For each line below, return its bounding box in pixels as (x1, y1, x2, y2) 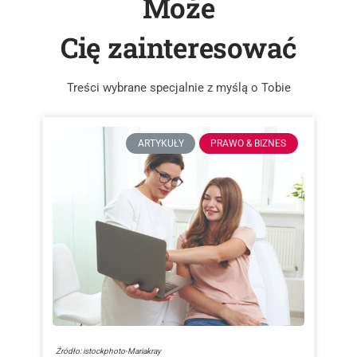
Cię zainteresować (61, 28, 296, 65)
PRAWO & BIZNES (210, 138, 287, 150)
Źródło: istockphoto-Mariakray (56, 346, 162, 355)
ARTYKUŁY (137, 138, 184, 150)
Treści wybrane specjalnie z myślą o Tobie (66, 80, 291, 95)
